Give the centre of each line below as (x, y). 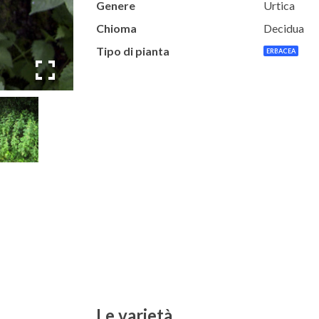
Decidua (283, 28)
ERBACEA (281, 51)
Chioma (116, 28)
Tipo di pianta (132, 51)
